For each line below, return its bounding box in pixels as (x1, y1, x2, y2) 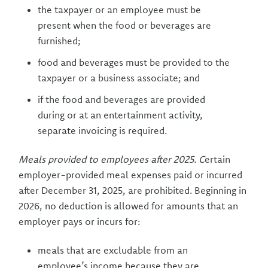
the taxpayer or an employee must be (38, 4, 202, 16)
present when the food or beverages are (38, 19, 212, 31)
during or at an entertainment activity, (38, 109, 203, 121)
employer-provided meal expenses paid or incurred (19, 169, 243, 181)
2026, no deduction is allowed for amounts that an (19, 200, 239, 212)
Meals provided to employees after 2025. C (19, 153, 205, 165)
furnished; (38, 35, 81, 47)
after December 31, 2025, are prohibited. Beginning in (19, 184, 247, 196)
